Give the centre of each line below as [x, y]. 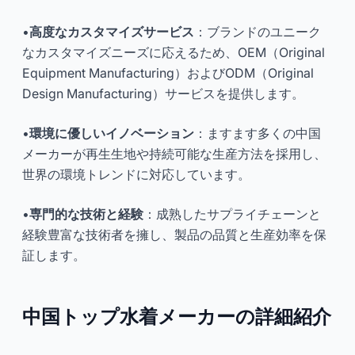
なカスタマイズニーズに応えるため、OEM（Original [174, 52]
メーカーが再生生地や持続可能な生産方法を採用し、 [174, 154]
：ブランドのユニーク [258, 32]
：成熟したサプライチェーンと [232, 214]
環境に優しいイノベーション [112, 133]
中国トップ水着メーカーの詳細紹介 [177, 317]
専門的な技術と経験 [86, 214]
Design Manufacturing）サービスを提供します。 [163, 94]
